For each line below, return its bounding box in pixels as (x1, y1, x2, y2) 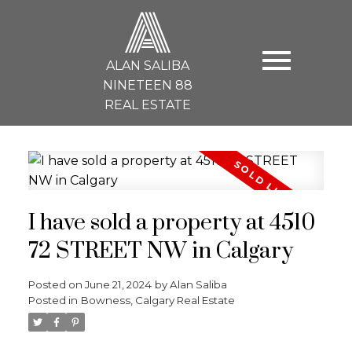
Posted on (27, 277, 85, 291)
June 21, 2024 (84, 277, 152, 291)
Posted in (27, 293, 78, 306)
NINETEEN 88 (103, 77, 193, 93)
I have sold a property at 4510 (27, 208, 315, 237)
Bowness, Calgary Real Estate (80, 293, 235, 306)
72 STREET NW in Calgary (27, 236, 293, 266)
